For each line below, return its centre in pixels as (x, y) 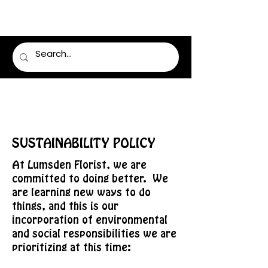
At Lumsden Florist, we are (79, 165)
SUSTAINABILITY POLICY (84, 144)
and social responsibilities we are (94, 234)
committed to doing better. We (90, 179)
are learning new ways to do (81, 193)
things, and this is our (65, 206)
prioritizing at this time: (71, 248)
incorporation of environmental (90, 220)
